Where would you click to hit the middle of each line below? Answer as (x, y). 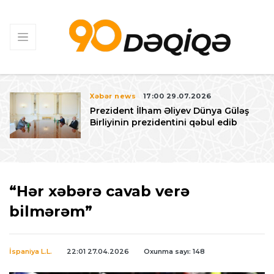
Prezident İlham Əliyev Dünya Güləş (170, 110)
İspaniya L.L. (31, 251)
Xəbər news (113, 96)
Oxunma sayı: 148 (174, 251)
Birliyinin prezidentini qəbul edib (164, 122)
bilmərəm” (51, 211)
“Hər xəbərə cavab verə (99, 191)
